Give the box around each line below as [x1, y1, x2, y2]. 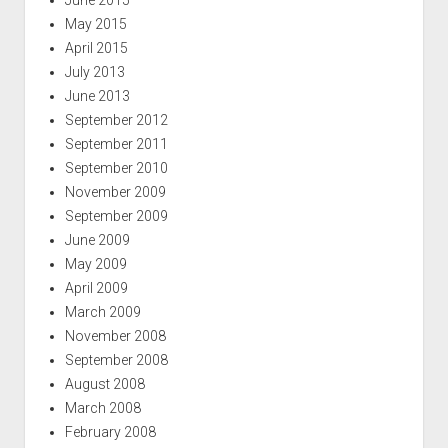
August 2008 [64, 375, 145, 392]
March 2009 [64, 303, 141, 320]
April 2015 [64, 39, 128, 56]
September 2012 [64, 111, 168, 128]
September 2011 [64, 135, 168, 152]
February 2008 [64, 423, 156, 440]
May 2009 [64, 255, 127, 272]
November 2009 [64, 183, 166, 200]
